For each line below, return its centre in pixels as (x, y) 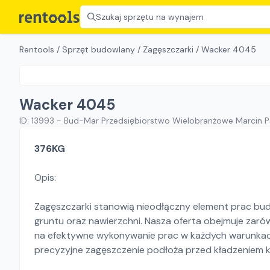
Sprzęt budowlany (99, 49)
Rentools (37, 49)
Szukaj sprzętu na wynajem (150, 17)
